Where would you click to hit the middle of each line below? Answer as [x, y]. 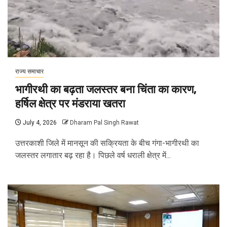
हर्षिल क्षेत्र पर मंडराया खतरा [70, 104]
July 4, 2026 [39, 123]
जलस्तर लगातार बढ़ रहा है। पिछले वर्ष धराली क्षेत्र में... [93, 156]
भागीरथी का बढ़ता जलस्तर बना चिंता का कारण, [106, 90]
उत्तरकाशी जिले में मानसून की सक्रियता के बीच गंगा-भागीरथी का [107, 143]
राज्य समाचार [29, 72]
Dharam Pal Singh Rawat [104, 123]
